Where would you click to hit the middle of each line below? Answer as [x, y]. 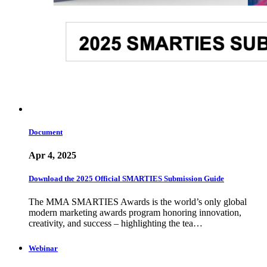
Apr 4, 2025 [52, 155]
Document [46, 132]
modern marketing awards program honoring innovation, [135, 213]
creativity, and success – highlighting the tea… [116, 223]
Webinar [43, 248]
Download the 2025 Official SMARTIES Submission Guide [126, 179]
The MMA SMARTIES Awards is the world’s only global [138, 202]
